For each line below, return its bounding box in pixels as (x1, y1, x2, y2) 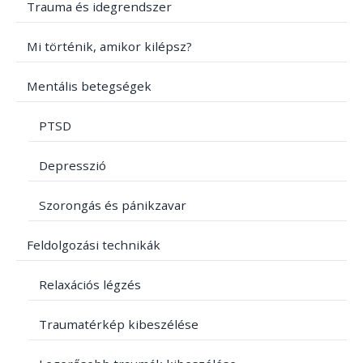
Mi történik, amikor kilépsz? (26, 38, 192, 55)
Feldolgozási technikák (26, 237, 160, 254)
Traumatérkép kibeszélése (38, 316, 199, 333)
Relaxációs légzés (38, 276, 141, 293)
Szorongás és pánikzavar (38, 197, 186, 214)
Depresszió (38, 157, 106, 174)
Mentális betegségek (26, 78, 152, 95)
